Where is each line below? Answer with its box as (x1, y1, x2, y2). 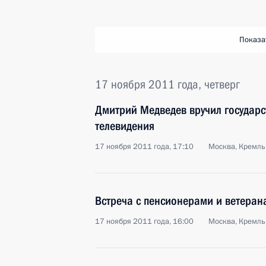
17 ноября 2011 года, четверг (95, 77, 240, 91)
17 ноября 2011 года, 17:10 (95, 141, 194, 152)
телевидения (95, 119, 154, 133)
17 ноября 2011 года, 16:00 (95, 216, 194, 227)
